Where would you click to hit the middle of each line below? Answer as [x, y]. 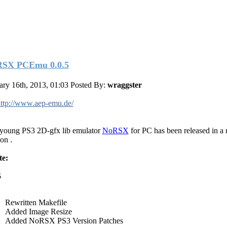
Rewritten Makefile [36, 202]
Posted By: [89, 85]
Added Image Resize [38, 211]
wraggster [124, 85]
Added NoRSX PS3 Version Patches [64, 220]
